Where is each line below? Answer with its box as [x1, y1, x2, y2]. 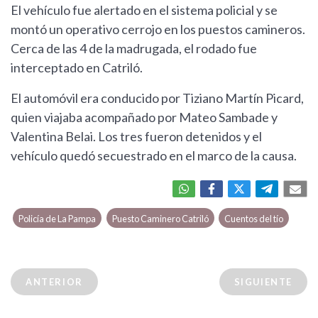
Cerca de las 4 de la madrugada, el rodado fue [11, 40, 257, 57]
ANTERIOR [26, 276, 83, 288]
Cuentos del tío [224, 213, 283, 225]
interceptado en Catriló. [11, 60, 143, 76]
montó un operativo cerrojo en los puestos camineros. [11, 21, 305, 38]
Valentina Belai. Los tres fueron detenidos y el [11, 128, 262, 145]
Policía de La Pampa [18, 213, 97, 225]
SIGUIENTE [234, 276, 292, 288]
